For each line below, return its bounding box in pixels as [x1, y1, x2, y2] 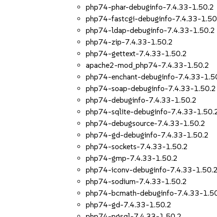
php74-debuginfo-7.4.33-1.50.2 [86, 95, 197, 105]
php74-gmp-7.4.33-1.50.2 [86, 154, 178, 163]
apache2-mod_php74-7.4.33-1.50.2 [86, 61, 210, 70]
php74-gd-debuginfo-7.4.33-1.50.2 [86, 130, 209, 139]
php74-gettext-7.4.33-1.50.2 [86, 49, 187, 58]
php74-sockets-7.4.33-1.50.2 [86, 142, 188, 151]
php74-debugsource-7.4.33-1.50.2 [86, 119, 206, 128]
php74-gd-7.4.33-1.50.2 [86, 200, 172, 209]
